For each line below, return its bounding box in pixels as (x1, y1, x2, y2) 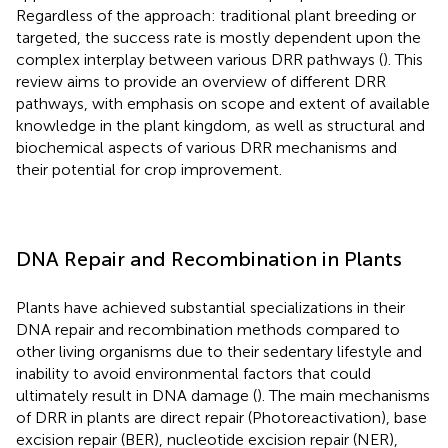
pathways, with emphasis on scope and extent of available (16, 93, 430, 113)
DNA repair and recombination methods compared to (16, 319, 400, 339)
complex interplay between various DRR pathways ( (16, 49, 383, 69)
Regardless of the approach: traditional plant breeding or (16, 5, 416, 25)
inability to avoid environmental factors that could (16, 363, 371, 383)
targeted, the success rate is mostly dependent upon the (16, 27, 421, 47)
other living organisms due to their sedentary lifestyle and (16, 341, 422, 361)
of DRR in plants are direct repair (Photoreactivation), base (16, 407, 427, 427)
